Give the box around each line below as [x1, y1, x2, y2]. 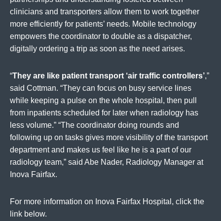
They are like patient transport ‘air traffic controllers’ [12, 71, 205, 80]
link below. [10, 209, 47, 218]
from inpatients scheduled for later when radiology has [10, 108, 198, 117]
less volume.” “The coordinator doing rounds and [10, 120, 179, 129]
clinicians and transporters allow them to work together [10, 7, 199, 16]
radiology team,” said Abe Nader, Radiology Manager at [10, 157, 203, 166]
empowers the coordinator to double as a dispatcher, [10, 32, 192, 40]
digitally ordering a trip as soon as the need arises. [10, 44, 185, 53]
